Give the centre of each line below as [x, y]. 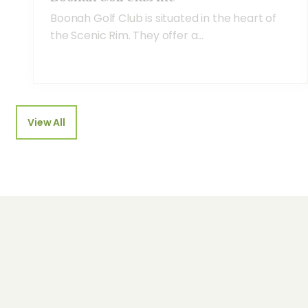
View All [46, 123]
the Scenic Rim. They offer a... [127, 36]
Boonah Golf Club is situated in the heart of [163, 19]
